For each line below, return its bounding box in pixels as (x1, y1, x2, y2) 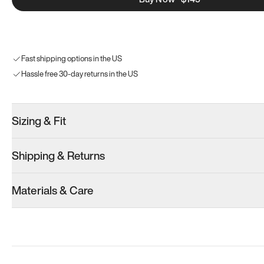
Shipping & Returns (12, 147, 105, 164)
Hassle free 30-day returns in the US (21, 68, 138, 80)
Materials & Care (12, 182, 94, 199)
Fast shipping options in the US (21, 53, 122, 64)
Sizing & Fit (12, 113, 66, 129)
